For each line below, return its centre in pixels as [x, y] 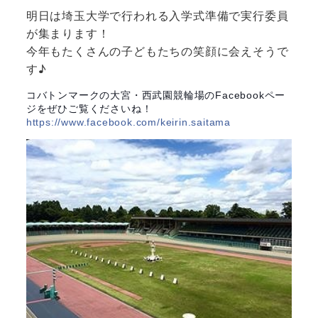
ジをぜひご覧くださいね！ [89, 108]
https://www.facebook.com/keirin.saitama [128, 122]
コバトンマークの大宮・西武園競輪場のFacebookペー [156, 95]
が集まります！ [68, 33]
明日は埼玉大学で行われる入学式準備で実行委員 [157, 15]
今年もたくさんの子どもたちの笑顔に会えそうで [157, 50]
